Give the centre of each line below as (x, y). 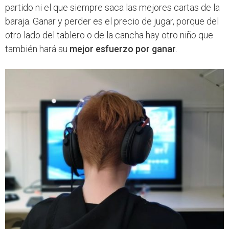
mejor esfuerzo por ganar (123, 49)
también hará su (37, 49)
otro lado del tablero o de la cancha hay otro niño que (109, 35)
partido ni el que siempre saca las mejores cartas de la (112, 8)
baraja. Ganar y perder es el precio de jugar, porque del (112, 21)
